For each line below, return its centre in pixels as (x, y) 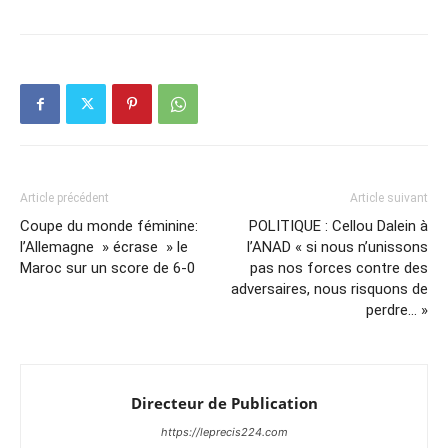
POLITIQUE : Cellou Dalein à (338, 226)
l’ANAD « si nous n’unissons (337, 247)
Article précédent (64, 198)
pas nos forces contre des (339, 268)
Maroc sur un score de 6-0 (107, 268)
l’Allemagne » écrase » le (104, 247)
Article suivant (389, 198)
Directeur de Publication (224, 403)
